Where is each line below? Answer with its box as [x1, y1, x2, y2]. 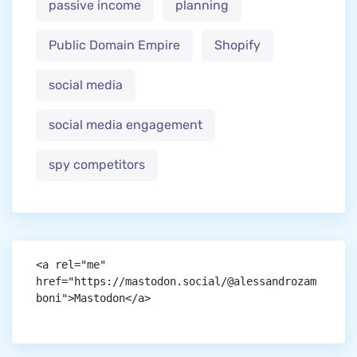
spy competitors [49, 157, 145, 173]
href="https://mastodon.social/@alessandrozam [36, 275, 316, 288]
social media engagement [49, 117, 202, 133]
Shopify [214, 37, 261, 53]
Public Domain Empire [49, 37, 180, 53]
